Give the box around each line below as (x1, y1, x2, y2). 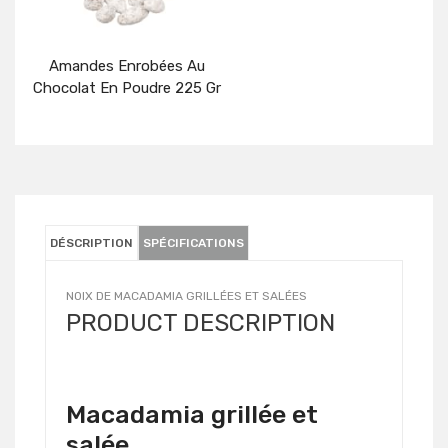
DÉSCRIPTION (50, 236, 133, 251)
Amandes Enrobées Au (49, 57, 205, 76)
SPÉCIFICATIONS (143, 236, 244, 251)
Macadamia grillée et (66, 400, 318, 430)
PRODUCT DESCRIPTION (66, 309, 335, 338)
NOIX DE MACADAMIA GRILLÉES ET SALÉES (66, 289, 307, 304)
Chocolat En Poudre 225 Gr (33, 79, 221, 98)
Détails (112, 143, 165, 162)
